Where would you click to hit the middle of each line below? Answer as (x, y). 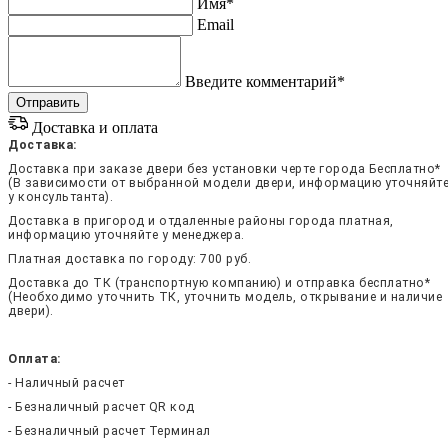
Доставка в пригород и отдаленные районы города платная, (201, 220)
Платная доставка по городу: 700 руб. (129, 258)
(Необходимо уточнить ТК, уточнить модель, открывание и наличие (225, 296)
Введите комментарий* (265, 81)
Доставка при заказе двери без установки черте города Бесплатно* (224, 168)
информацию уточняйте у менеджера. (126, 234)
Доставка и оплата (95, 127)
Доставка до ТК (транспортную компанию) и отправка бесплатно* (219, 282)
